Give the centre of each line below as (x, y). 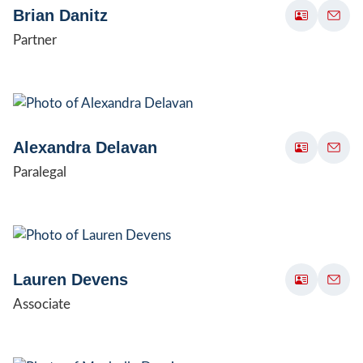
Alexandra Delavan (85, 147)
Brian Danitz (60, 15)
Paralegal (40, 172)
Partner (35, 40)
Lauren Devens (70, 279)
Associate (42, 304)
